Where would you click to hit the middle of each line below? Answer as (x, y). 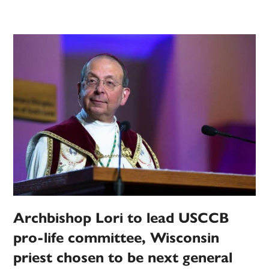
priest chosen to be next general (123, 257)
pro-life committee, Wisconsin (116, 237)
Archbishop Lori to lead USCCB (121, 218)
